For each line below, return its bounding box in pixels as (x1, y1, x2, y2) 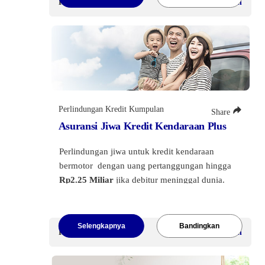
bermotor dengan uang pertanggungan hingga (59, 160, 231, 170)
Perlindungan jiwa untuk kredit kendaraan (59, 146, 214, 156)
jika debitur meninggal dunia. (113, 174, 227, 185)
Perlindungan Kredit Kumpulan (58, 104, 164, 114)
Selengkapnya (77, 221, 125, 230)
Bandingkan (179, 221, 219, 230)
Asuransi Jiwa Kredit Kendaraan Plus (58, 119, 227, 132)
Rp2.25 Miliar (59, 174, 114, 185)
